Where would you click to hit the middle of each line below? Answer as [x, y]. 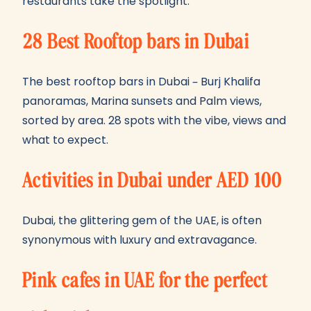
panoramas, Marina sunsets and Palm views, [142, 101]
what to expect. [65, 140]
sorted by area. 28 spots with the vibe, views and [154, 120]
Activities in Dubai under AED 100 [152, 180]
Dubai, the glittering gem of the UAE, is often [142, 220]
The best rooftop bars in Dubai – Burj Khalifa [141, 82]
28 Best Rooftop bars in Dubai [136, 42]
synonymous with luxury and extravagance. [140, 240]
